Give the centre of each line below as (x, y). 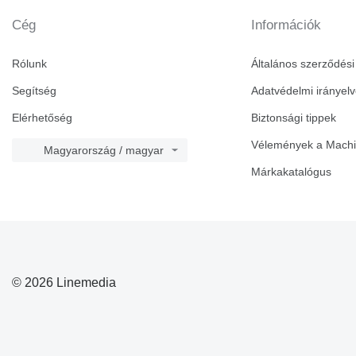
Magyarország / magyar (104, 151)
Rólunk (29, 64)
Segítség (34, 91)
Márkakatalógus (292, 172)
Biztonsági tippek (294, 118)
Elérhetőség (42, 118)
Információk (286, 25)
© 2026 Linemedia (64, 282)
